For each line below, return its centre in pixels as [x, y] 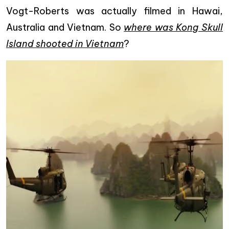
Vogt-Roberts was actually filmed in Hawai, [114, 11]
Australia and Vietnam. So [65, 27]
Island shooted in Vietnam [65, 44]
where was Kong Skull [174, 27]
